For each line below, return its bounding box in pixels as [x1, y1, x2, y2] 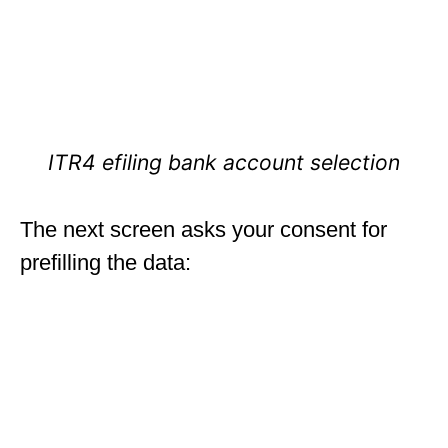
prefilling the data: [20, 249, 191, 275]
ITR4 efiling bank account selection [48, 148, 400, 175]
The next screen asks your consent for [20, 216, 387, 242]
